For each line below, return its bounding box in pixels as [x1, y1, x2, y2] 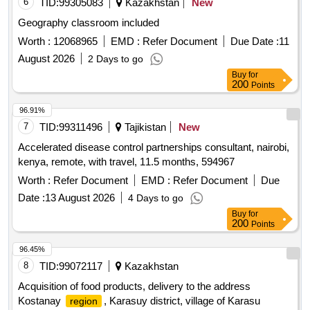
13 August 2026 [45, 192, 115, 204]
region [70, 295, 98, 307]
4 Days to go [128, 192, 183, 204]
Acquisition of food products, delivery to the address [18, 280, 250, 293]
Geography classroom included [18, 17, 159, 29]
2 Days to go [88, 53, 143, 65]
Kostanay [18, 295, 64, 307]
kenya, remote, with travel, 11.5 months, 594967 [201, 156, 235, 168]
